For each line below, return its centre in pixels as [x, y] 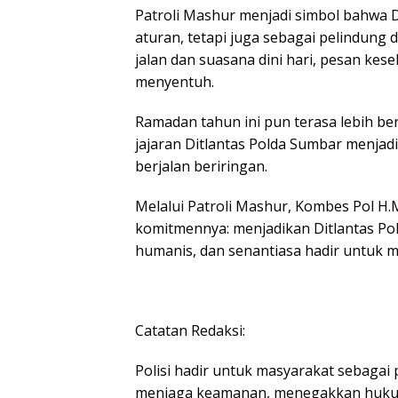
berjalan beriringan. [201, 167]
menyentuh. [175, 82]
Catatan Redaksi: [190, 331]
